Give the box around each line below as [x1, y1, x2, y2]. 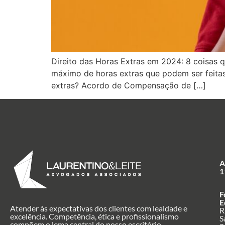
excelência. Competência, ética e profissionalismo [10, 211, 179, 221]
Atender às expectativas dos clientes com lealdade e [10, 203, 187, 213]
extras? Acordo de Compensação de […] [51, 80, 206, 91]
